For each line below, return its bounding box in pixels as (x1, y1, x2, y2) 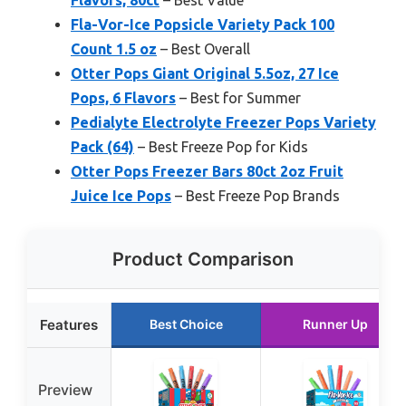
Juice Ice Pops (71, 187, 171, 204)
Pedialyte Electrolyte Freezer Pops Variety (71, 113, 376, 130)
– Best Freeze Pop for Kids (134, 138, 308, 155)
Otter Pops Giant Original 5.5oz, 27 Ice (71, 64, 339, 82)
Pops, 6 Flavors (71, 89, 176, 106)
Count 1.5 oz (71, 40, 157, 57)
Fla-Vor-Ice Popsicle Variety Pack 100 (71, 15, 334, 33)
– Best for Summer (176, 89, 301, 106)
